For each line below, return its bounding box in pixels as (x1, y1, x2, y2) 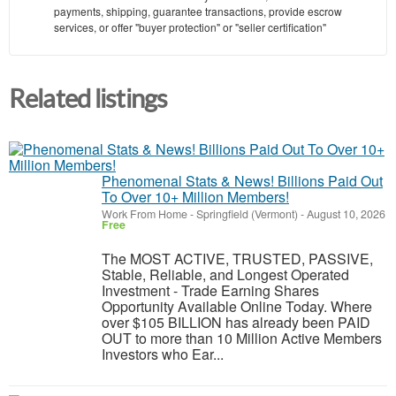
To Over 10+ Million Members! (102, 186, 289, 207)
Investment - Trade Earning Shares (102, 279, 319, 301)
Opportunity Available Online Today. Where (102, 295, 372, 316)
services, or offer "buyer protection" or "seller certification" (54, 19, 326, 35)
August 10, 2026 (304, 205, 385, 222)
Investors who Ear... (102, 343, 224, 364)
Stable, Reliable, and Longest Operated (102, 263, 349, 285)
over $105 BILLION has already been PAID (102, 311, 370, 332)
